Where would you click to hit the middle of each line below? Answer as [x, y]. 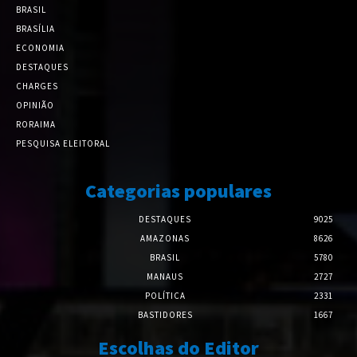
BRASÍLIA [35, 29]
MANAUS [165, 277]
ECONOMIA [40, 48]
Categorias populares [178, 191]
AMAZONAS [165, 238]
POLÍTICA [165, 296]
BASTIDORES [165, 315]
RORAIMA [36, 124]
